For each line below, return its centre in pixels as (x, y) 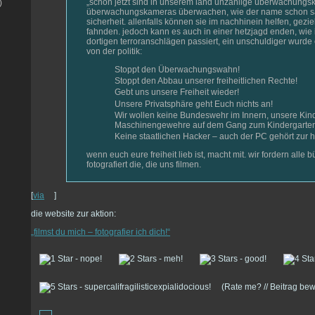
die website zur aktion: (73, 214)
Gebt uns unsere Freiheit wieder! (177, 92)
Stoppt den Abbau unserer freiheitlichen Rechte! (206, 81)
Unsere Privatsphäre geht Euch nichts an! (194, 104)
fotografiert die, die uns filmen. (144, 165)
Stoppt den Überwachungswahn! (177, 69)
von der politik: (114, 51)
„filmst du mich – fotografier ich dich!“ (101, 232)
